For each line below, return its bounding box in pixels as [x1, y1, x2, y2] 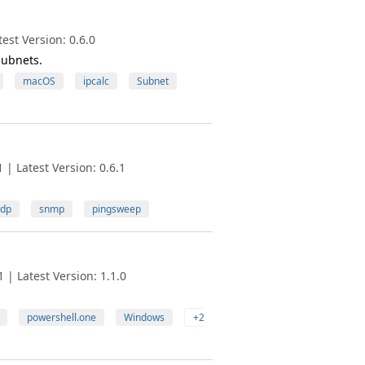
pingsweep [91, 202, 141, 216]
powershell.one [26, 310, 96, 324]
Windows [123, 310, 165, 324]
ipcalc [82, 74, 109, 88]
